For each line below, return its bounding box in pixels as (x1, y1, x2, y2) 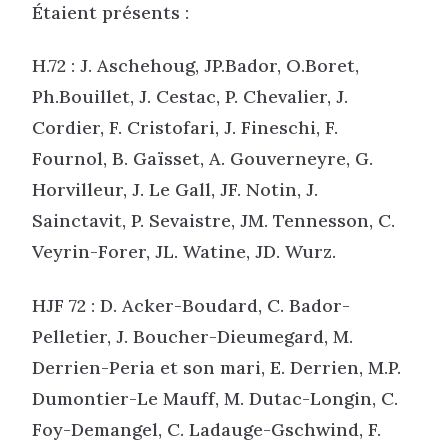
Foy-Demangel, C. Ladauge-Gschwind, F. (32, 417, 381, 441)
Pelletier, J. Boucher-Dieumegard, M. (32, 324, 353, 348)
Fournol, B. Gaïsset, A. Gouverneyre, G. (32, 147, 373, 171)
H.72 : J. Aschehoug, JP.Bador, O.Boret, (32, 54, 359, 78)
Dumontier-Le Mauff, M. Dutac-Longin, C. (32, 386, 398, 410)
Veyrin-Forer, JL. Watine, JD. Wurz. (32, 240, 336, 264)
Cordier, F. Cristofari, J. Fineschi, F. (32, 116, 338, 140)
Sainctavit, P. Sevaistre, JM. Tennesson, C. (32, 209, 395, 233)
